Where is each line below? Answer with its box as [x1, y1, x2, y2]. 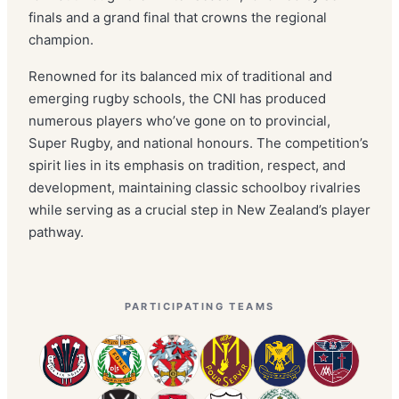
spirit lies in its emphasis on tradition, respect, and [28, 157, 346, 174]
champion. [28, 31, 94, 48]
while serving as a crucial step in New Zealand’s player [28, 201, 370, 218]
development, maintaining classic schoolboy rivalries [28, 179, 361, 196]
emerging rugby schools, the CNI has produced [28, 90, 326, 107]
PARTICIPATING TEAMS [124, 300, 275, 313]
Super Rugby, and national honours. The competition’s [28, 134, 369, 151]
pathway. [28, 224, 84, 240]
